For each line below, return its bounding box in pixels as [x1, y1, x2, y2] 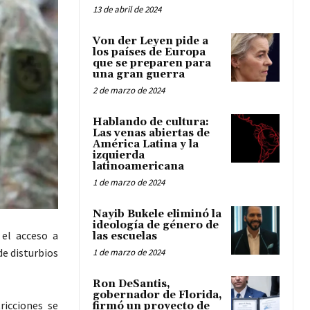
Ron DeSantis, [93, 277, 170, 291]
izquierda [93, 149, 145, 163]
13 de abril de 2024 [93, 3, 161, 16]
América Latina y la [93, 138, 199, 152]
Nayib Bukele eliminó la [93, 208, 221, 221]
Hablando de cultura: [93, 116, 209, 129]
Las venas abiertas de [93, 127, 210, 140]
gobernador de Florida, [93, 289, 222, 302]
